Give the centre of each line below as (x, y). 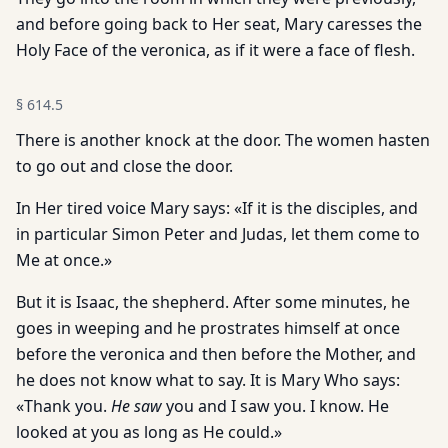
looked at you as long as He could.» (149, 432)
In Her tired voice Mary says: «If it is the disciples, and (217, 208)
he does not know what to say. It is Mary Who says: (208, 380)
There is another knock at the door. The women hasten (223, 140)
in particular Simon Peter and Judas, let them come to (218, 234)
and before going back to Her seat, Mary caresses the (219, 24)
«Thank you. (63, 406)
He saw (136, 406)
